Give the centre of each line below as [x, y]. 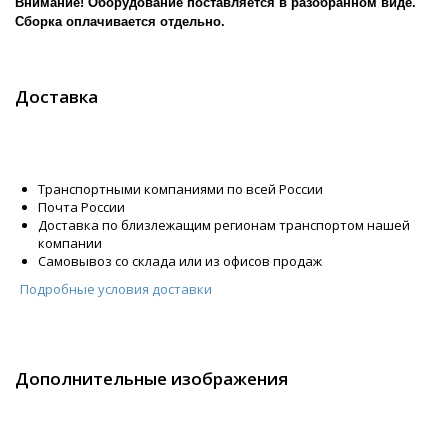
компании [70, 243]
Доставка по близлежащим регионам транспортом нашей [224, 225]
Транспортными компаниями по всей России [180, 189]
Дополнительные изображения [151, 379]
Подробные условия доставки [116, 288]
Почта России [81, 207]
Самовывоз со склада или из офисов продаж [180, 261]
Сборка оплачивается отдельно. [122, 22]
